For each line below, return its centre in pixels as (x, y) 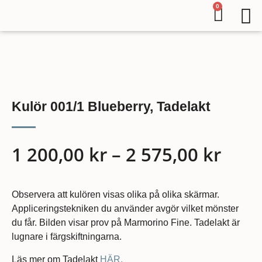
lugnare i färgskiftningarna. (67, 237)
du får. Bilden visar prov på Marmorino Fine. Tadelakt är (126, 223)
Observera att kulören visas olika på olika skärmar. (116, 195)
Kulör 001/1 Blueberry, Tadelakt (111, 106)
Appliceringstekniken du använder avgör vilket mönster (125, 209)
